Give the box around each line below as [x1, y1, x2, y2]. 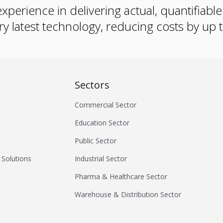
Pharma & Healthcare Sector [75, 172, 168, 182]
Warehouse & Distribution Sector [75, 190, 182, 200]
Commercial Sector [75, 100, 137, 110]
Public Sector [75, 136, 117, 146]
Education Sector [75, 118, 130, 128]
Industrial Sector [75, 154, 127, 164]
